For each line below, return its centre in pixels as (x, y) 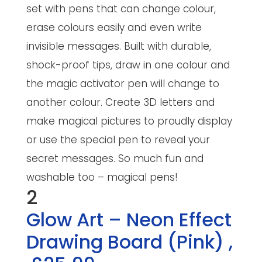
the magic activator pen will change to (123, 83)
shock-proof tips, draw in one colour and (128, 65)
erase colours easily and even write (114, 27)
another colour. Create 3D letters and (120, 102)
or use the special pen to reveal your (118, 139)
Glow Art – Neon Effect (129, 219)
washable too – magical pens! (102, 177)
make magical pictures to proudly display (129, 121)
